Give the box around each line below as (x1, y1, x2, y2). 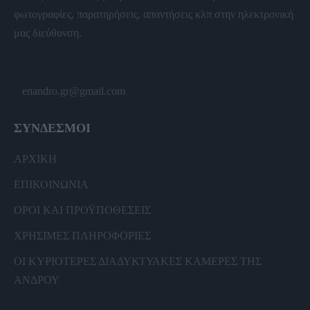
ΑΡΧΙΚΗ (14, 153, 57, 165)
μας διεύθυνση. (14, 27, 82, 39)
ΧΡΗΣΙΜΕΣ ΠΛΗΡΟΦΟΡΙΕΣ (14, 230, 151, 242)
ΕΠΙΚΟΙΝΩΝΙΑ (14, 179, 89, 191)
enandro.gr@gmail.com (14, 85, 125, 98)
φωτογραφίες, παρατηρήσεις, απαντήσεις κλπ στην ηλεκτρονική (14, 8, 293, 21)
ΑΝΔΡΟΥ (14, 274, 60, 286)
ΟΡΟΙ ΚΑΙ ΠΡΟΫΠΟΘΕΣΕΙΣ (14, 204, 151, 217)
